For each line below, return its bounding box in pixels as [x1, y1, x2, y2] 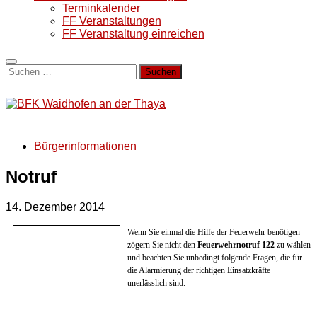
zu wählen [275, 239, 311, 250]
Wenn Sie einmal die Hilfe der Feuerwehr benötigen [127, 226, 300, 237]
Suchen [5, 64, 44, 76]
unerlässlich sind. [127, 277, 185, 288]
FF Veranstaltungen [62, 15, 161, 27]
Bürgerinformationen [34, 140, 137, 152]
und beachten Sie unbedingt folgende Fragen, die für [127, 252, 302, 263]
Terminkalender [62, 2, 140, 14]
